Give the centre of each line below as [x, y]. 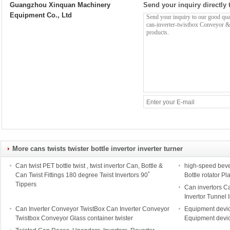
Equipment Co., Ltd [41, 15]
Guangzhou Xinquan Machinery [60, 5]
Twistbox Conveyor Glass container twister [74, 218]
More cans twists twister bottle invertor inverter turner [98, 149]
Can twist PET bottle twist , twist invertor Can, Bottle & [89, 166]
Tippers [26, 184]
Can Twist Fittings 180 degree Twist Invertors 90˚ [83, 175]
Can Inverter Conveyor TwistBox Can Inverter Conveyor [92, 209]
